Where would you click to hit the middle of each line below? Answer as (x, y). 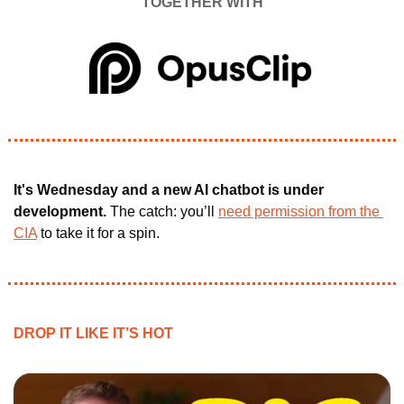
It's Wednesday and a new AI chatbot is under (169, 190)
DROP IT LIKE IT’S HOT (93, 334)
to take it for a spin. (98, 234)
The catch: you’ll (164, 212)
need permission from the (299, 212)
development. (62, 212)
